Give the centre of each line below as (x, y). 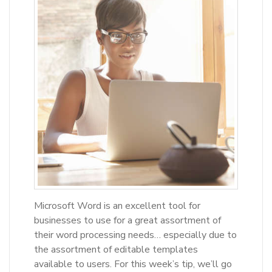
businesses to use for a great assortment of (127, 220)
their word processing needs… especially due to (135, 235)
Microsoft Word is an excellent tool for (117, 206)
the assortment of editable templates (116, 249)
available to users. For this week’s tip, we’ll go (133, 264)
